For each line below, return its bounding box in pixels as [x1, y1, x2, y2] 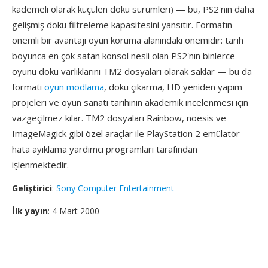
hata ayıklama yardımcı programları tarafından [12, 143, 197, 155]
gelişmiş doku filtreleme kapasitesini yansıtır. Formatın [12, 19, 232, 31]
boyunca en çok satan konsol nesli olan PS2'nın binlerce [12, 50, 235, 62]
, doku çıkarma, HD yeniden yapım [104, 81, 242, 93]
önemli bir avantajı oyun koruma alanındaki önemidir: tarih [12, 34, 243, 46]
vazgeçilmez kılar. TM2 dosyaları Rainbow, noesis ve [12, 112, 226, 124]
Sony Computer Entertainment [56, 182, 174, 194]
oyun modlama [44, 81, 104, 93]
